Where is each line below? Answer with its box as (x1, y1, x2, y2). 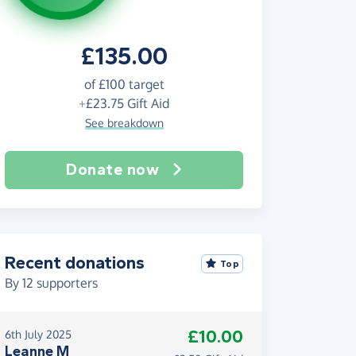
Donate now (66, 161, 160, 179)
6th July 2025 (5, 327, 72, 341)
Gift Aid (124, 95, 169, 111)
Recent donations (5, 253, 145, 273)
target (125, 76, 164, 92)
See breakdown (84, 116, 164, 130)
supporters (33, 275, 98, 291)
